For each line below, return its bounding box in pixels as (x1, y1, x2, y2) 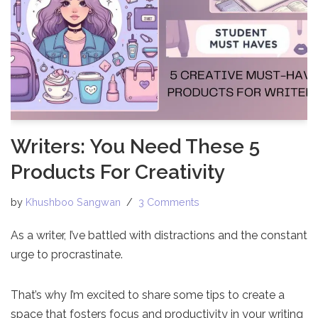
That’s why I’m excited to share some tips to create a (11, 287, 285, 302)
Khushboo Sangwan (26, 195, 121, 208)
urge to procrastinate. (11, 247, 123, 261)
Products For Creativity (11, 160, 225, 184)
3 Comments (138, 195, 199, 208)
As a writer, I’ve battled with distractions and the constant (11, 228, 307, 242)
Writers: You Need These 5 (11, 134, 260, 158)
